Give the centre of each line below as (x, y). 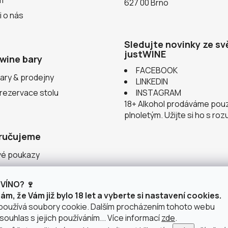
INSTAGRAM (159, 92)
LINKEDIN (152, 81)
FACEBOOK (157, 70)
